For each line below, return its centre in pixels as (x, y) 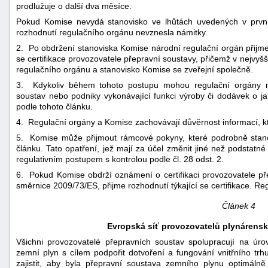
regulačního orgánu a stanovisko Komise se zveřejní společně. (135, 69)
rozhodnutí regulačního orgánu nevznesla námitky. (112, 32)
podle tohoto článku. (54, 106)
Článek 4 (238, 205)
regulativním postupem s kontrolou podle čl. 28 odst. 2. (120, 159)
